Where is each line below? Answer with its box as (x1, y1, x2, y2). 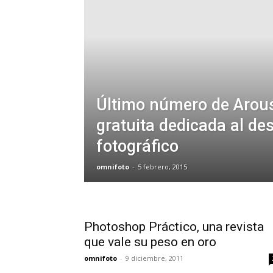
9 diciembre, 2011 (126, 253, 183, 263)
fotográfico (96, 136, 179, 156)
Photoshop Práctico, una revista (84, 219, 264, 234)
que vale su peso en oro (84, 235, 216, 249)
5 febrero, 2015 (138, 162, 187, 171)
